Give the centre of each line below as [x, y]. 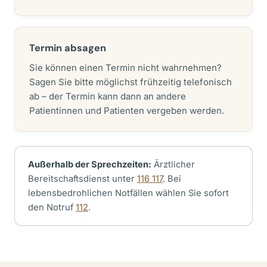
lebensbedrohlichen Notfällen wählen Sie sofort [128, 193]
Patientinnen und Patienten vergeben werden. [127, 111]
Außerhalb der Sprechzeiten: [90, 164]
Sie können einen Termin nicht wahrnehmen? [125, 68]
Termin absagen [68, 48]
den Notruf [52, 207]
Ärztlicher [173, 164]
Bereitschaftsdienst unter [83, 179]
